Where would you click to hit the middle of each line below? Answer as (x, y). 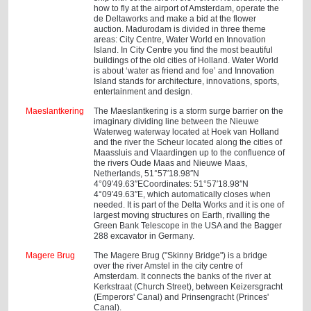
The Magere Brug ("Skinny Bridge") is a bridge (181, 255)
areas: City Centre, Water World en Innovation (180, 40)
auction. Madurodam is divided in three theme (180, 29)
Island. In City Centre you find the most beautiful (184, 50)
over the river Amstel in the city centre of (168, 266)
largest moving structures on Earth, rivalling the (182, 215)
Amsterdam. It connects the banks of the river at (183, 276)
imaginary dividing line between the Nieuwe (177, 121)
